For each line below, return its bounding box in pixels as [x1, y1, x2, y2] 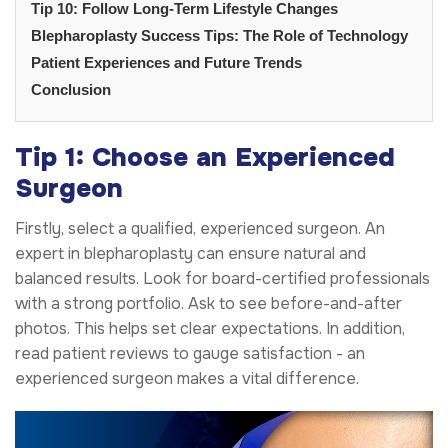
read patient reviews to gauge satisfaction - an [15, 342, 365, 364]
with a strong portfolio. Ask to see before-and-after [15, 292, 402, 314]
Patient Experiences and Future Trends [31, 53, 302, 71]
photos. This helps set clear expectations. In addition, [15, 317, 405, 339]
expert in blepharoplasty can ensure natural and [15, 242, 366, 264]
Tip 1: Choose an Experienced [15, 140, 395, 174]
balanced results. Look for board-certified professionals [15, 267, 430, 289]
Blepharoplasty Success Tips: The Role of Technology [31, 26, 408, 44]
